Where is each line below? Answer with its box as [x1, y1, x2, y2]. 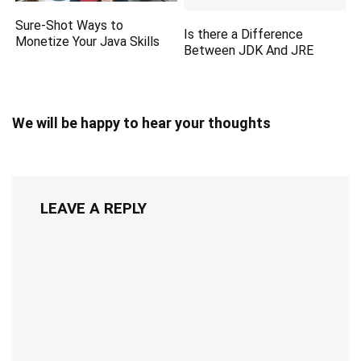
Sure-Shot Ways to [15, 18, 124, 34]
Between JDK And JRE [184, 42, 314, 58]
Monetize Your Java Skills [15, 34, 160, 50]
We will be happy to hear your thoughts [12, 114, 271, 131]
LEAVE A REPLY [40, 198, 147, 218]
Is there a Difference [184, 26, 304, 42]
